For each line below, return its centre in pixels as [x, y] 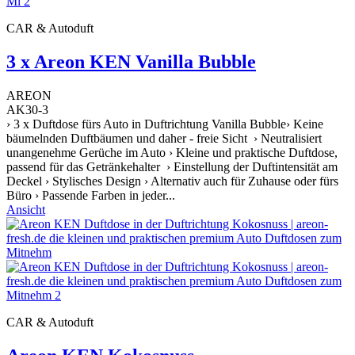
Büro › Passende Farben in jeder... [91, 196]
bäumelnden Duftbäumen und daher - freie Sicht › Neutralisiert [164, 139]
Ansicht [26, 210]
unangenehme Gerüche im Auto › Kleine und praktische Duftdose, [172, 153]
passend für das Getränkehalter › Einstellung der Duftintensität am [172, 167]
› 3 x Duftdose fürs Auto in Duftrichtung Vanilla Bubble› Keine [165, 124]
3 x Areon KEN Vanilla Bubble [131, 62]
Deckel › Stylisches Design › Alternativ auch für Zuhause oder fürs [172, 181]
